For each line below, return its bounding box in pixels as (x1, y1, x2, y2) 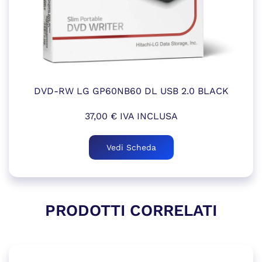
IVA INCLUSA (116, 110, 178, 122)
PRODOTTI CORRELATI (45, 201, 217, 220)
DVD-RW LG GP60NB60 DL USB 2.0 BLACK (33, 85, 229, 96)
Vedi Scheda (106, 142, 156, 152)
